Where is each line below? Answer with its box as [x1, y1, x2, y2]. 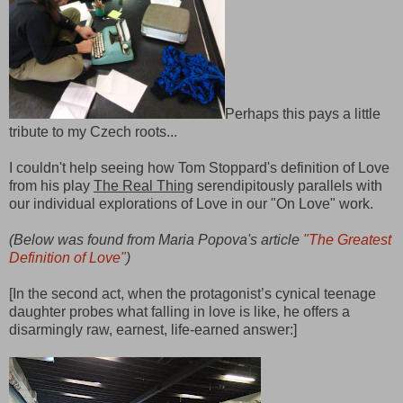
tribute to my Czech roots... [9, 123, 177, 139]
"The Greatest [303, 231, 391, 247]
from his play [9, 177, 94, 193]
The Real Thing [94, 177, 193, 193]
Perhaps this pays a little [225, 105, 381, 121]
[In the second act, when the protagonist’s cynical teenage [9, 285, 376, 301]
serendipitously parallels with [193, 177, 382, 193]
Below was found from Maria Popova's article [13, 231, 303, 247]
